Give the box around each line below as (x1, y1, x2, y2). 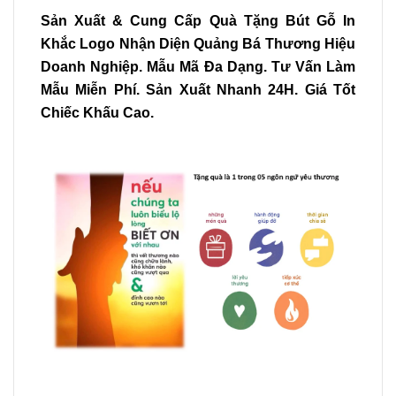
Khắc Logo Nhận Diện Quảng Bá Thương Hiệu (41, 35, 355, 51)
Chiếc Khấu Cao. (41, 104, 154, 120)
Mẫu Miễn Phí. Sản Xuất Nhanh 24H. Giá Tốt (41, 81, 355, 97)
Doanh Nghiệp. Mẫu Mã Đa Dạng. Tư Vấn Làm (41, 58, 355, 74)
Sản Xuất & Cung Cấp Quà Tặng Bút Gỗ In (41, 12, 355, 28)
